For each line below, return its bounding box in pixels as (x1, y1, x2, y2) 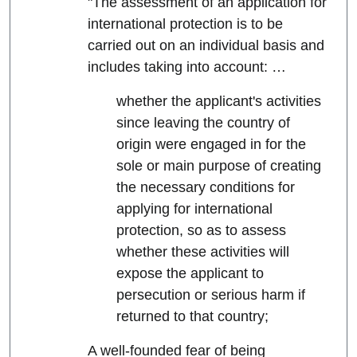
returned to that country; (116, 308, 269, 325)
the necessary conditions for (116, 179, 295, 196)
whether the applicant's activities (116, 93, 321, 110)
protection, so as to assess (116, 222, 286, 239)
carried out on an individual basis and (87, 37, 324, 54)
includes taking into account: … (87, 59, 286, 76)
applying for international (116, 201, 273, 218)
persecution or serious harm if (116, 287, 305, 304)
